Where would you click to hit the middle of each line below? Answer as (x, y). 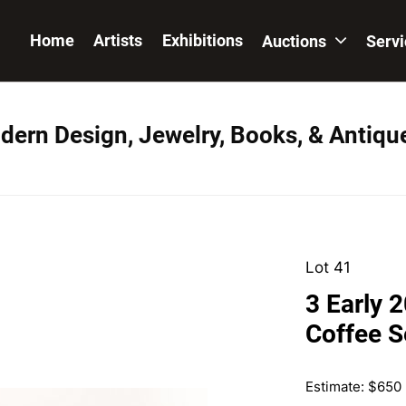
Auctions (295, 41)
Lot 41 (328, 267)
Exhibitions (202, 40)
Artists (118, 40)
